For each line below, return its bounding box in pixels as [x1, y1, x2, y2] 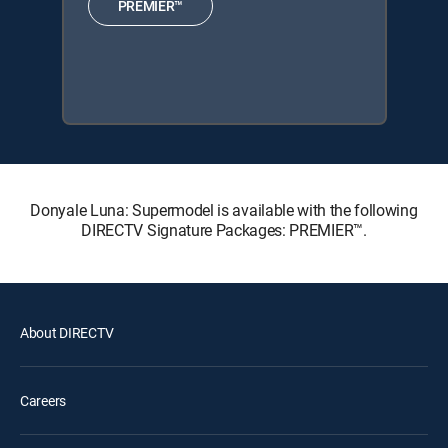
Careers [20, 390, 67, 410]
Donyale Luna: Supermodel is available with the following [30, 198, 418, 221]
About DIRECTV [20, 322, 114, 342]
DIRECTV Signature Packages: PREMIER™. [81, 218, 367, 241]
